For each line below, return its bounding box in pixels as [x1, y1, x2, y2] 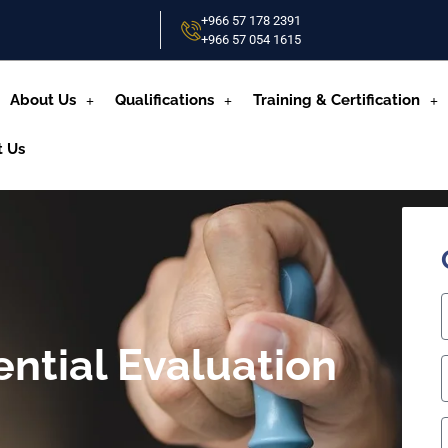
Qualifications [115, 91, 214, 110]
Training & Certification [253, 91, 420, 110]
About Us [10, 91, 76, 110]
